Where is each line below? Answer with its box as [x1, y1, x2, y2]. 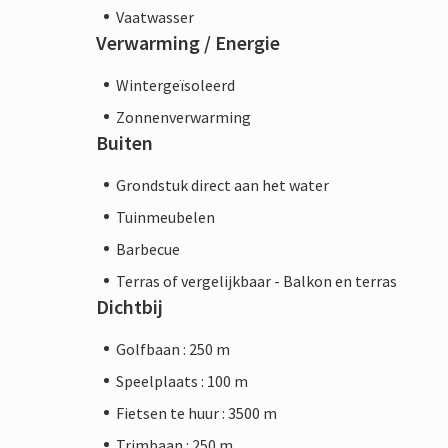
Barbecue [116, 238, 180, 259]
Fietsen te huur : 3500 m [116, 402, 277, 423]
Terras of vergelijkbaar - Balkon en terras [116, 270, 397, 291]
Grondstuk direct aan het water [116, 174, 329, 195]
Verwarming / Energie [96, 29, 280, 55]
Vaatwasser [116, 6, 194, 27]
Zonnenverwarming [116, 106, 251, 127]
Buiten [96, 129, 153, 155]
